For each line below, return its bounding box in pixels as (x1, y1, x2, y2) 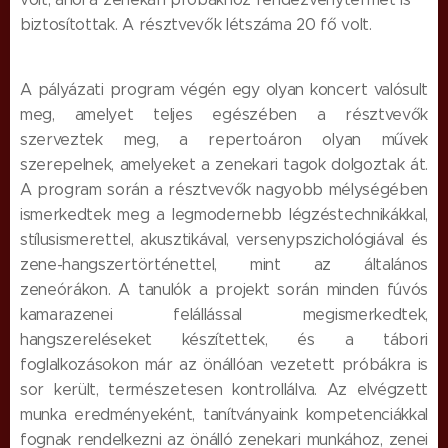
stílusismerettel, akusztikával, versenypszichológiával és (20, 229, 428, 249)
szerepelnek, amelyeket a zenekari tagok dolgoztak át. (20, 154, 428, 174)
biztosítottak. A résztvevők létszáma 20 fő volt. (20, 14, 372, 34)
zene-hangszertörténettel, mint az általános (20, 254, 428, 274)
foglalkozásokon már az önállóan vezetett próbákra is (20, 354, 428, 374)
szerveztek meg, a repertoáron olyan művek (20, 129, 428, 149)
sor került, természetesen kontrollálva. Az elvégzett (20, 379, 428, 399)
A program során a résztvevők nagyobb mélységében (20, 179, 428, 199)
